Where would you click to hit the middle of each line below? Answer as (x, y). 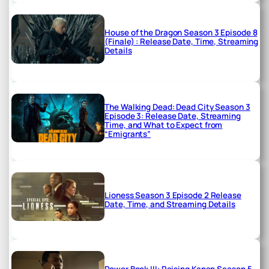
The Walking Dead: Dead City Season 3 (177, 107)
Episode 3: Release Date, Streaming (173, 116)
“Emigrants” (128, 134)
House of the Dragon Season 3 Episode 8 (181, 33)
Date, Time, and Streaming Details (170, 204)
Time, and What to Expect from (164, 125)
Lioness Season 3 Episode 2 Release (173, 195)
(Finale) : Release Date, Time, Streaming (182, 42)
